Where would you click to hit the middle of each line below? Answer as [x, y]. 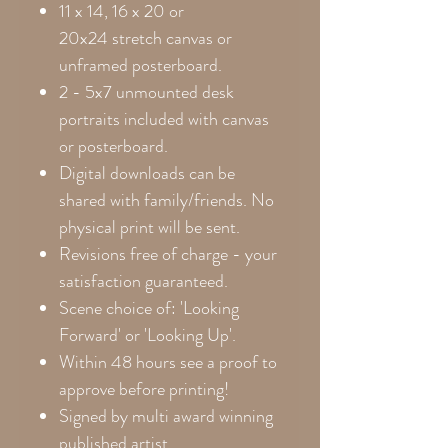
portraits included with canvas [164, 118]
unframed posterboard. [140, 64]
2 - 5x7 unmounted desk [146, 91]
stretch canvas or [172, 37]
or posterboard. [113, 145]
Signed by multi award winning [166, 415]
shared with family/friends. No [166, 199]
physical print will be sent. [151, 226]
